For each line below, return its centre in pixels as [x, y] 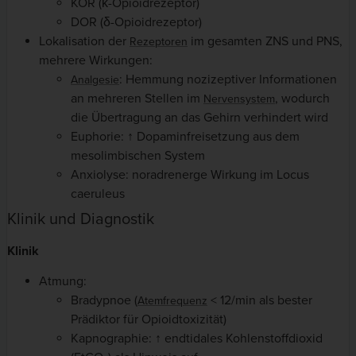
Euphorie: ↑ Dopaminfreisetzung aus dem [185, 136]
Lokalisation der [84, 41]
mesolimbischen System [138, 155]
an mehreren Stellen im [137, 98]
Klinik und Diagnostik [81, 219]
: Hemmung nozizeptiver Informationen [228, 79]
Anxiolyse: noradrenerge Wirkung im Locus [190, 174]
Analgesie [95, 79]
